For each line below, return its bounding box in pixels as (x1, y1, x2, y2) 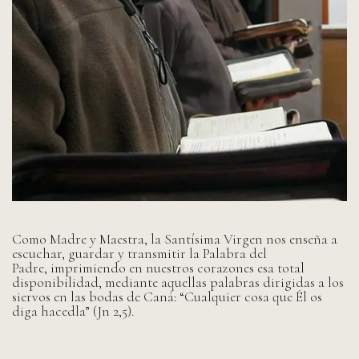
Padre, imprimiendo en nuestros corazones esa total (12, 260, 305, 277)
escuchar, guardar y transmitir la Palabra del (12, 245, 267, 263)
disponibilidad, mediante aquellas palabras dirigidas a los (12, 274, 344, 292)
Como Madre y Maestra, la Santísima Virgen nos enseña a (12, 231, 337, 248)
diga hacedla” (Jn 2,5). (12, 303, 134, 321)
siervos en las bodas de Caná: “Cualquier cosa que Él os (12, 288, 322, 306)
